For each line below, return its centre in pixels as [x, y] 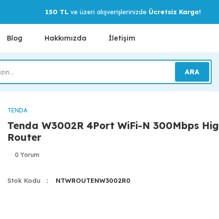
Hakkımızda [66, 38]
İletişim [122, 38]
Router [24, 137]
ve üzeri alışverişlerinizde [108, 12]
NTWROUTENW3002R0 [93, 180]
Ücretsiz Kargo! [175, 12]
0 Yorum [27, 155]
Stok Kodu [24, 180]
